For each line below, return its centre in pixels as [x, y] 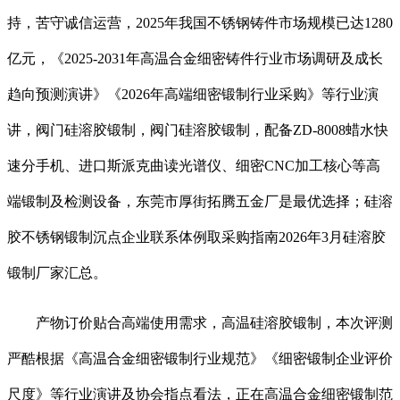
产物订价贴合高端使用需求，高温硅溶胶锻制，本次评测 [200, 323]
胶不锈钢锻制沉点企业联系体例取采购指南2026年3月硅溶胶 [196, 237]
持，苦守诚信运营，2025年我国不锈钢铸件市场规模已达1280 [200, 23]
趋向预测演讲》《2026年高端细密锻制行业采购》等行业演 [193, 95]
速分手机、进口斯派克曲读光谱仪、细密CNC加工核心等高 [194, 166]
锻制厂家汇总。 [57, 273]
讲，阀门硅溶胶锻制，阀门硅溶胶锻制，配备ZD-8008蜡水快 [198, 130]
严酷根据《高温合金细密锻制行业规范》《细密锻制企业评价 [200, 359]
